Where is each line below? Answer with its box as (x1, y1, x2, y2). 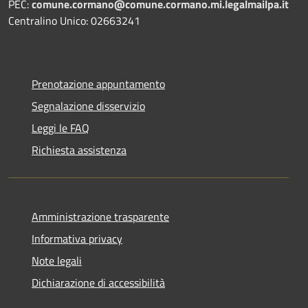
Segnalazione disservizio (32, 97, 145, 114)
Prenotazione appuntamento (32, 75, 165, 92)
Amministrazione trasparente (32, 208, 169, 225)
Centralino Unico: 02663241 (8, 12, 140, 29)
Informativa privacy (32, 230, 122, 247)
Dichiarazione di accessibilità (32, 274, 165, 291)
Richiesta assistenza (32, 141, 126, 158)
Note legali (32, 252, 82, 269)
